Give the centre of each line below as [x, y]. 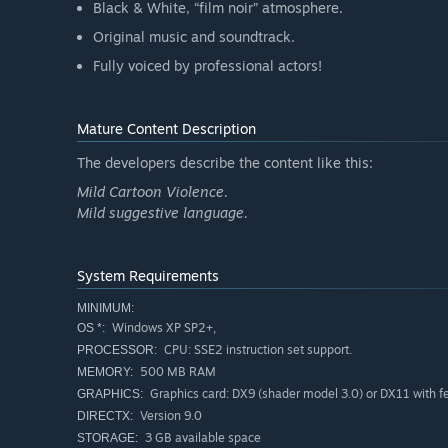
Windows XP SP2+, [162, 328]
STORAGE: [107, 438]
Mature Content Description [166, 129]
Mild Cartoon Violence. [152, 192]
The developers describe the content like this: [225, 163]
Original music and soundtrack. [194, 37]
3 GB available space [201, 438]
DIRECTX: [105, 416]
